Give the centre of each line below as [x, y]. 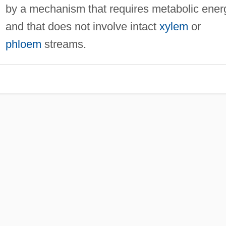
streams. [64, 44]
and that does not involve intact [82, 26]
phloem [23, 44]
